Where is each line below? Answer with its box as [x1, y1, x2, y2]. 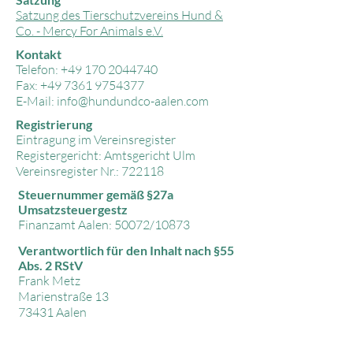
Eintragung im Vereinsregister [16, 132, 176, 147]
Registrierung [16, 117, 92, 132]
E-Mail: [16, 93, 57, 109]
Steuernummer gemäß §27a [18, 187, 173, 202]
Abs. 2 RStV [18, 258, 83, 273]
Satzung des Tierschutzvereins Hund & [16, 7, 223, 23]
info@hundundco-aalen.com [57, 93, 209, 109]
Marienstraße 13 [18, 288, 109, 304]
